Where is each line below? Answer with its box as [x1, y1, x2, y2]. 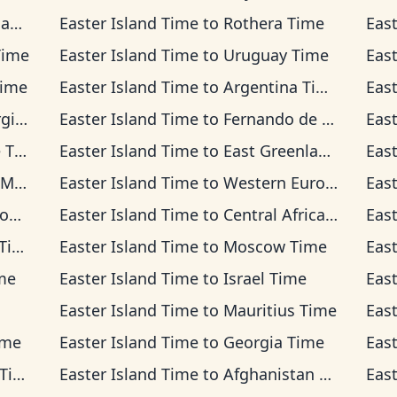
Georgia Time [222, 331, 324, 353]
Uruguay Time [222, 44, 329, 66]
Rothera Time [222, 12, 324, 34]
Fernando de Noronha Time [222, 108, 322, 129]
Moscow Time [222, 236, 327, 257]
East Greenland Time [222, 140, 318, 161]
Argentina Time [222, 76, 315, 97]
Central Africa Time [222, 204, 325, 225]
